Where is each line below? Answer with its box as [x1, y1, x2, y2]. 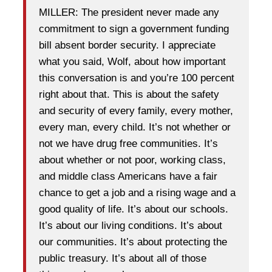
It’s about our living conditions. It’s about [39, 219, 222, 231]
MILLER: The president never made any [39, 6, 219, 18]
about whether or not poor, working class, [39, 154, 226, 166]
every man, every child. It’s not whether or [39, 121, 231, 133]
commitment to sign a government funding [39, 22, 229, 35]
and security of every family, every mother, [39, 104, 233, 117]
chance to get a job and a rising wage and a [39, 186, 236, 199]
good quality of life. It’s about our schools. [39, 203, 228, 215]
